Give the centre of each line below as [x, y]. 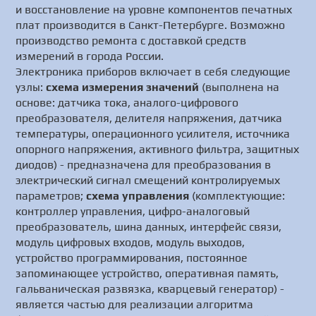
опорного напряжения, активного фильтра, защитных [158, 149]
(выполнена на [239, 87]
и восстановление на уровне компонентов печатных [154, 10]
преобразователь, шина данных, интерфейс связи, [149, 227]
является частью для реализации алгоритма [135, 304]
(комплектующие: [237, 196]
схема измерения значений [123, 87]
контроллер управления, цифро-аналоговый [133, 211]
